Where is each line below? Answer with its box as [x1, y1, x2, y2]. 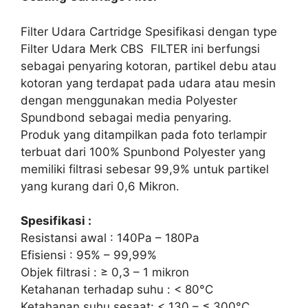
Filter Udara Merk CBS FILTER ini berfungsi [21, 41, 260, 56]
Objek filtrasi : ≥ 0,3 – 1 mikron [21, 265, 189, 279]
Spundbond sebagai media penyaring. [21, 110, 232, 124]
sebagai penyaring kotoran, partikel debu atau [21, 58, 276, 73]
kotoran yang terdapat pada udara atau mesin [21, 76, 276, 90]
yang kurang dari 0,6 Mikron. [21, 179, 179, 193]
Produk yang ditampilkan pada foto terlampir [21, 127, 267, 142]
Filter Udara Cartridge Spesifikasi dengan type [21, 24, 277, 38]
